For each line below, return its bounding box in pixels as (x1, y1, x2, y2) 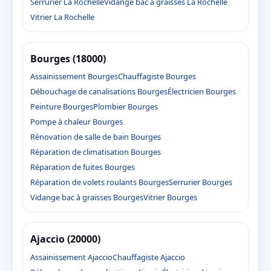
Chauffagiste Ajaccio (113, 251, 185, 263)
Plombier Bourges (93, 101, 158, 113)
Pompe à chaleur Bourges (30, 116, 123, 128)
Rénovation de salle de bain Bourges (30, 131, 161, 143)
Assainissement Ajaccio (30, 251, 113, 263)
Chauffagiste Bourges (118, 71, 196, 82)
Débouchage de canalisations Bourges (30, 86, 168, 97)
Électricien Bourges (168, 86, 236, 97)
